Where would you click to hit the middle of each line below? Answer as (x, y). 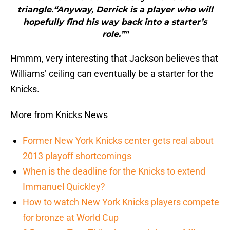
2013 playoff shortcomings (77, 156)
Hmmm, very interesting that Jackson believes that (114, 59)
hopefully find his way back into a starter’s (115, 22)
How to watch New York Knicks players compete (121, 202)
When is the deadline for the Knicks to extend (114, 171)
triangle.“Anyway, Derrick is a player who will (115, 10)
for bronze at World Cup (71, 218)
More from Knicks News (59, 115)
